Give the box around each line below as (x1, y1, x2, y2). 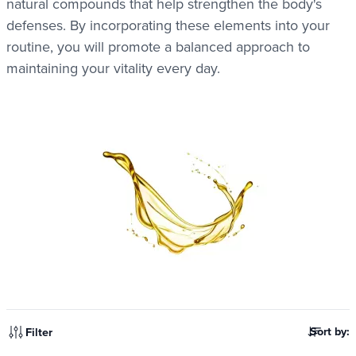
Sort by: (310, 323, 350, 339)
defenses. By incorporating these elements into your (6, 15, 330, 35)
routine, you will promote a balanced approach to (6, 37, 310, 56)
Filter (25, 323, 52, 340)
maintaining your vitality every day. (6, 58, 220, 78)
